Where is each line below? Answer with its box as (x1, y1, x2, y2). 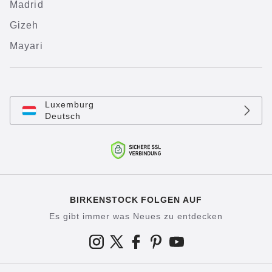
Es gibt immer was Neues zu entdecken (49, 211, 223, 221)
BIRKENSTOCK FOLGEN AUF (69, 195, 203, 205)
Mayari (10, 41, 43, 51)
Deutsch (45, 111, 81, 121)
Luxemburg (45, 100, 94, 109)
